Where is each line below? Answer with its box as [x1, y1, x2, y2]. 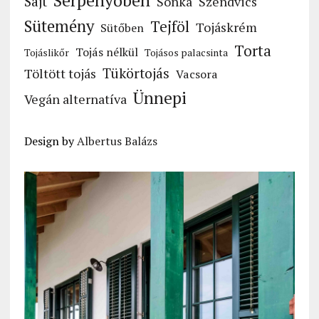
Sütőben [100, 20, 144, 36]
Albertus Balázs [76, 133, 157, 150]
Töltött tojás [23, 65, 96, 83]
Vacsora [175, 66, 218, 83]
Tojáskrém [195, 19, 257, 36]
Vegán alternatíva [23, 90, 127, 108]
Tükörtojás [102, 64, 169, 83]
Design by [23, 133, 77, 150]
